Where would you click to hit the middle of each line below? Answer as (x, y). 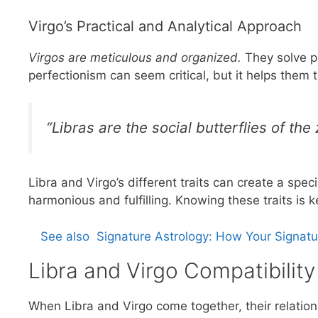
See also (65, 236)
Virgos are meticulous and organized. (135, 58)
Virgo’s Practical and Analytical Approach (165, 27)
